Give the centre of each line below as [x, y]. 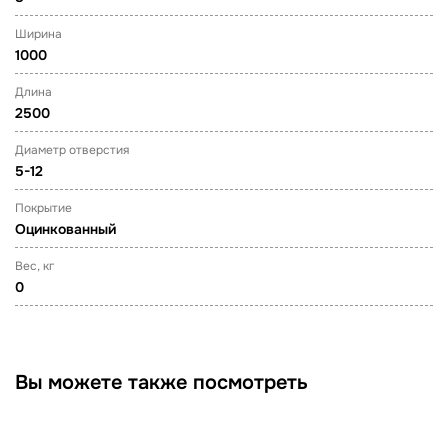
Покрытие [43, 208]
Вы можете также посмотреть [161, 382]
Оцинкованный [65, 229]
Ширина [38, 34]
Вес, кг [34, 266]
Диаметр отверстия [72, 150]
